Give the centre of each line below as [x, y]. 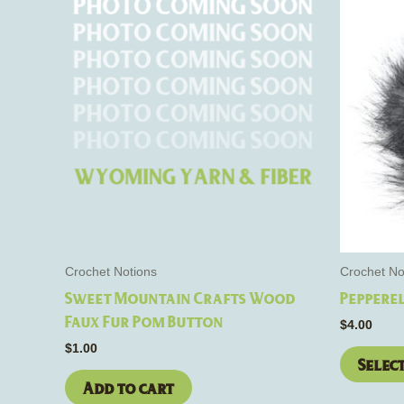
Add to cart [129, 387]
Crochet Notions [111, 271]
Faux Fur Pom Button [144, 321]
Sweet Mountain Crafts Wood [180, 297]
